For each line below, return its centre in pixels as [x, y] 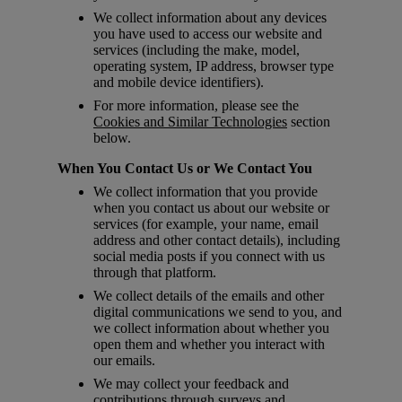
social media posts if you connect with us [209, 257]
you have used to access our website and [208, 34]
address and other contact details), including [217, 240]
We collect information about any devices [210, 18]
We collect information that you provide [205, 192]
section [309, 122]
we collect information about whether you [211, 328]
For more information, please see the [196, 106]
